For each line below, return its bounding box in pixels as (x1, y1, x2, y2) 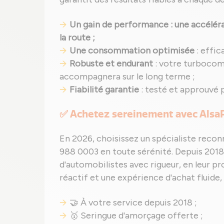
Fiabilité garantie (69, 84, 139, 95)
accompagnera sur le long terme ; (59, 71, 195, 82)
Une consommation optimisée (69, 45, 194, 56)
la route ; (59, 32, 95, 43)
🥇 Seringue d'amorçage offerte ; (69, 210, 203, 221)
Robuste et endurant (69, 58, 153, 69)
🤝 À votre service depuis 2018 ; (69, 197, 197, 208)
